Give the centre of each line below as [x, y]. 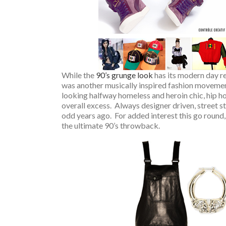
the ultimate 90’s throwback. [111, 125]
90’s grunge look [124, 75]
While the [79, 75]
